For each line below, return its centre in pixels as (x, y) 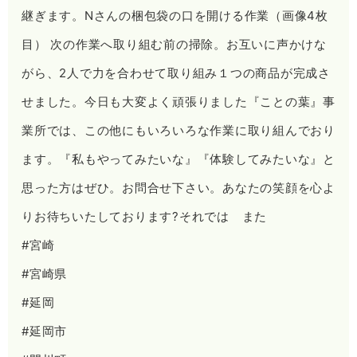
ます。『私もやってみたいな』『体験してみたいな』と (178, 159)
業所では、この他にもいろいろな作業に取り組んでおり (178, 130)
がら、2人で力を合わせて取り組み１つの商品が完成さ (176, 73)
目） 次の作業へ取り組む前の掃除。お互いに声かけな (174, 44)
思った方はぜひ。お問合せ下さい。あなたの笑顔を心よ (178, 187)
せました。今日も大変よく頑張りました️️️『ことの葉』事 (178, 101)
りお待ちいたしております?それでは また (145, 216)
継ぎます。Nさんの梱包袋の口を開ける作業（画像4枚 (175, 15)
